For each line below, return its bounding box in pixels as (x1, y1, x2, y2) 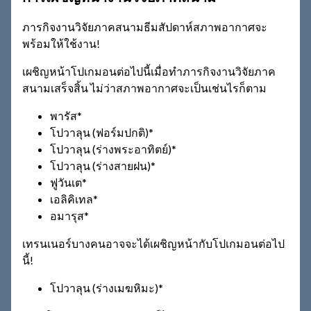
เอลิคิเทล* (50, 192, 98, 205)
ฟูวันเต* (50, 175, 87, 189)
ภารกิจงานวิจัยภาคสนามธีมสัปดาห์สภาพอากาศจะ (22, 19, 267, 33)
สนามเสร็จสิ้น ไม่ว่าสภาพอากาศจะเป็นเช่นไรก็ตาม (22, 81, 267, 94)
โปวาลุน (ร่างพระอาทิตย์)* (50, 142, 176, 155)
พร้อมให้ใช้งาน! (22, 36, 100, 50)
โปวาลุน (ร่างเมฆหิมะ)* (50, 280, 163, 294)
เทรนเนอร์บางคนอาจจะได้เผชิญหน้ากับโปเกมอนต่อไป (22, 236, 285, 250)
